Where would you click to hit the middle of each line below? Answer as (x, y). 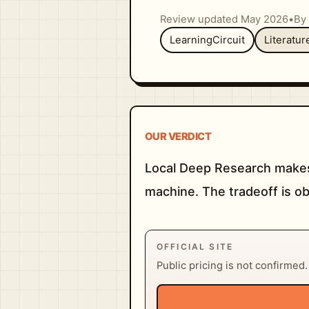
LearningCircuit (207, 40)
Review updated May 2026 (224, 19)
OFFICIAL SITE (195, 246)
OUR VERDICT (178, 136)
